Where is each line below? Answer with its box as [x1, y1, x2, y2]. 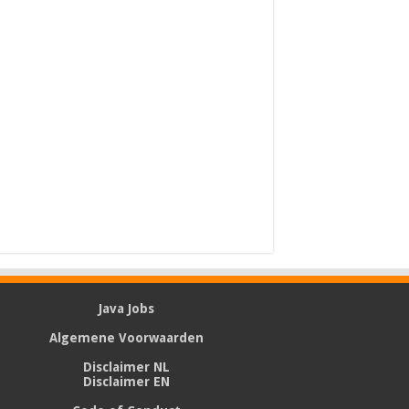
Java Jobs [98, 300, 154, 316]
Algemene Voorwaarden [48, 330, 204, 345]
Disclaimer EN [82, 373, 170, 389]
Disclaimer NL [82, 359, 170, 374]
